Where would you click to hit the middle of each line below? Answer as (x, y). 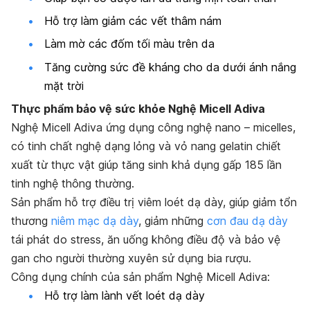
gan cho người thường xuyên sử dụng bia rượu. (131, 258)
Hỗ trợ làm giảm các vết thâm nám (133, 20)
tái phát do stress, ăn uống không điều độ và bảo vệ (146, 240)
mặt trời (64, 85)
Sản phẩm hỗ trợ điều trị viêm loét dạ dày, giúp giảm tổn (154, 202)
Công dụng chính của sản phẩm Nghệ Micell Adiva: (140, 277)
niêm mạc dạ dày (95, 221)
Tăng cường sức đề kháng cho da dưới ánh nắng (170, 67)
